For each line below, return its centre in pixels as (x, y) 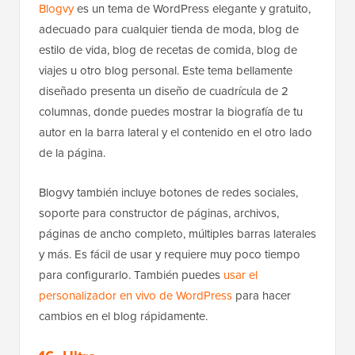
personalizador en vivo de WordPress (136, 295)
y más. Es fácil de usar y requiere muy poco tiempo (170, 254)
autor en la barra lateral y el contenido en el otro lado (176, 132)
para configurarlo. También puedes (131, 275)
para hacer (261, 295)
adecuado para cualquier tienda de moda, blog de (169, 29)
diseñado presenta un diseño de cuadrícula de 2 (164, 91)
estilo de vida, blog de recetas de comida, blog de (168, 50)
